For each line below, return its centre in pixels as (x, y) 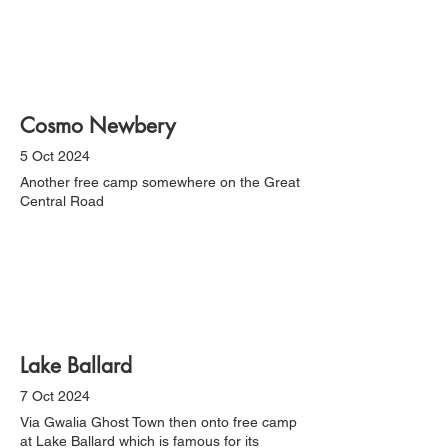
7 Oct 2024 (55, 396)
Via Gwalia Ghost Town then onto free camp (158, 422)
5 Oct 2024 (55, 156)
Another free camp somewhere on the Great (160, 182)
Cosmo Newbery (97, 125)
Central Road (62, 201)
